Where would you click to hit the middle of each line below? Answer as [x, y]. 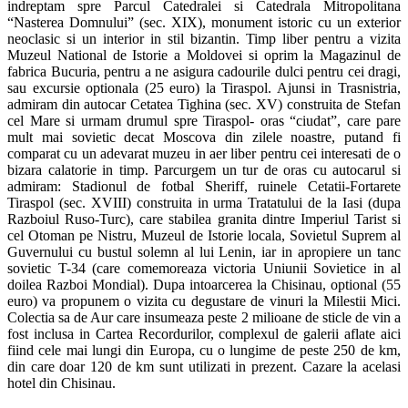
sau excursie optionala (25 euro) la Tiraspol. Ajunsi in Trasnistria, [204, 88]
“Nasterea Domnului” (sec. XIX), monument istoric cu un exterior [204, 23]
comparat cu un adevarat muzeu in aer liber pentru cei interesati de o [204, 154]
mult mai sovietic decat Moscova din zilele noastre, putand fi [204, 138]
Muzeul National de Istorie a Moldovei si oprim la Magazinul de [204, 56]
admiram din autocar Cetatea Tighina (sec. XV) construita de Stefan [204, 105]
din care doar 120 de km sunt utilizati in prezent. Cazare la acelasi [204, 367]
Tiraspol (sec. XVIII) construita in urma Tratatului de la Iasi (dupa [204, 203]
